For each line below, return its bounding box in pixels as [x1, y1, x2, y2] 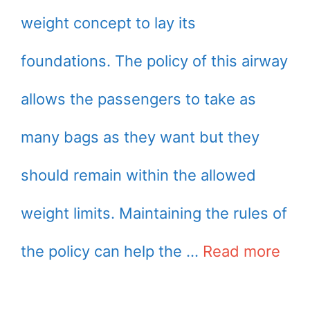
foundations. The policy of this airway [21, 51, 288, 70]
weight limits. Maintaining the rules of [21, 203, 287, 222]
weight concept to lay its [21, 13, 196, 32]
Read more [203, 241, 280, 260]
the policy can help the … [21, 241, 203, 260]
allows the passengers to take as [21, 89, 256, 108]
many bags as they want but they [21, 127, 259, 146]
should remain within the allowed [21, 165, 256, 184]
